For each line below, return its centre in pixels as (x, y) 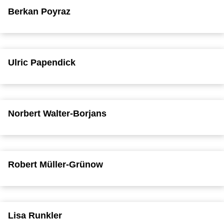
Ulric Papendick (42, 62)
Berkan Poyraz (39, 11)
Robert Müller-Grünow (55, 164)
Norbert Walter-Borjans (57, 113)
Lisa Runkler (35, 215)
